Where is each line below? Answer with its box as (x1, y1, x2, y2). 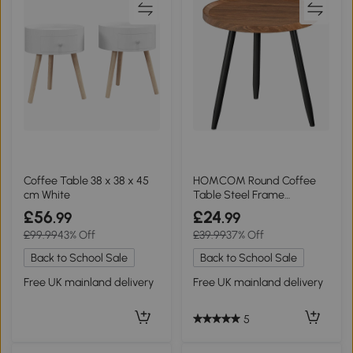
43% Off (57, 228, 95, 243)
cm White (23, 188, 70, 203)
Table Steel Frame (193, 188, 285, 203)
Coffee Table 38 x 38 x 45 (23, 173, 149, 188)
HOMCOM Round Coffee (193, 173, 317, 188)
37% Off (226, 228, 265, 243)
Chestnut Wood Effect (193, 202, 302, 217)
